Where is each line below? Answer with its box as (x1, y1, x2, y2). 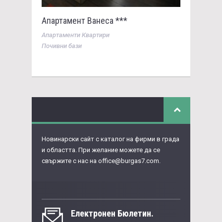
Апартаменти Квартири (42, 31, 110, 39)
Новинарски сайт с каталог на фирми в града (42, 135, 179, 143)
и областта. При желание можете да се (42, 146, 160, 154)
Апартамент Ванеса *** (42, 15, 127, 26)
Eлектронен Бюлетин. (71, 208, 154, 219)
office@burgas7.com (98, 157, 159, 165)
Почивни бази (42, 42, 82, 50)
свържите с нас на (42, 157, 98, 165)
